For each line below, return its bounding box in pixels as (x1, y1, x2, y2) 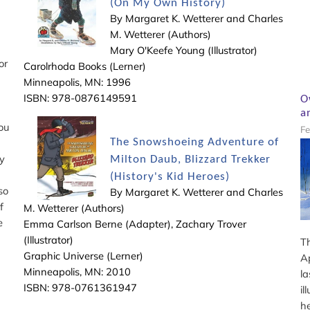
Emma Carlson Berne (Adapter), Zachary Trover (23, 217, 246, 231)
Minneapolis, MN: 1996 (23, 75, 131, 89)
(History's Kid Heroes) (109, 171, 230, 183)
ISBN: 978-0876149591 (23, 91, 137, 105)
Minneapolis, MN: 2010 (23, 265, 131, 279)
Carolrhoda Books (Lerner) (23, 60, 146, 73)
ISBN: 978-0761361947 (23, 281, 137, 295)
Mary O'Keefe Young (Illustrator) (109, 44, 257, 57)
